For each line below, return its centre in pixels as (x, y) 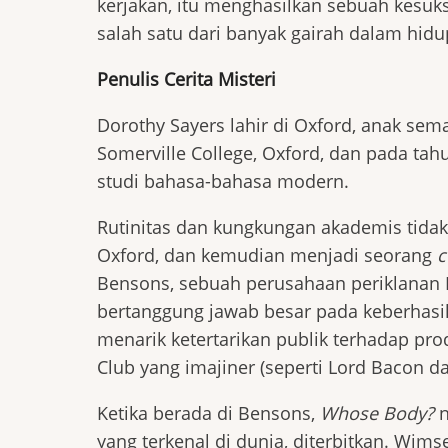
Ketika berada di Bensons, (208, 413)
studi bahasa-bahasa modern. (223, 181)
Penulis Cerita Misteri (186, 79)
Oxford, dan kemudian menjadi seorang (267, 255)
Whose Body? (377, 413)
